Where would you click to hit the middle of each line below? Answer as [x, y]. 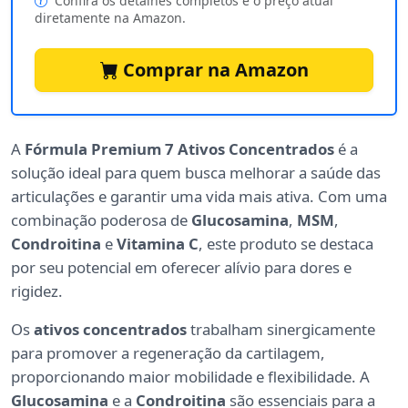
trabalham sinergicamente [281, 330]
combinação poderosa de [101, 220]
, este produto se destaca [286, 244]
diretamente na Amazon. [110, 18]
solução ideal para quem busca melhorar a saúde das [196, 173]
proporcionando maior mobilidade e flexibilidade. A [190, 377]
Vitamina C [158, 244]
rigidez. [37, 291]
